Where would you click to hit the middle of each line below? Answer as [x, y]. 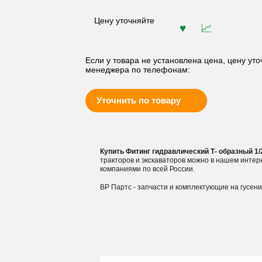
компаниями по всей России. [147, 169]
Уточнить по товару [138, 100]
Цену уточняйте [124, 20]
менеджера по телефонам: [137, 70]
